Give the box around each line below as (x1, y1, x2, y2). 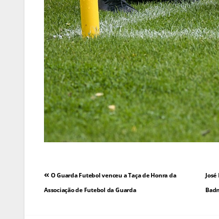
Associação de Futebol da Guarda (44, 186, 136, 195)
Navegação (44, 165, 114, 186)
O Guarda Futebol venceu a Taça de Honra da (49, 171, 176, 180)
